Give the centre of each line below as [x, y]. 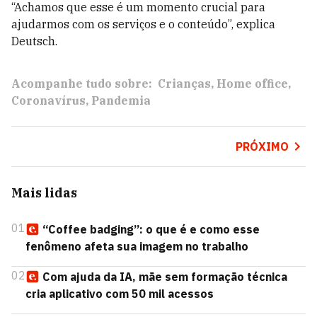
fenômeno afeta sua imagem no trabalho [137, 246]
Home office [252, 83]
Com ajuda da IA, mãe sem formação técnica [165, 277]
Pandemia [121, 100]
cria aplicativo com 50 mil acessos [120, 294]
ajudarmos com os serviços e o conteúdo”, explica [143, 24]
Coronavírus [48, 100]
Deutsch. [34, 41]
